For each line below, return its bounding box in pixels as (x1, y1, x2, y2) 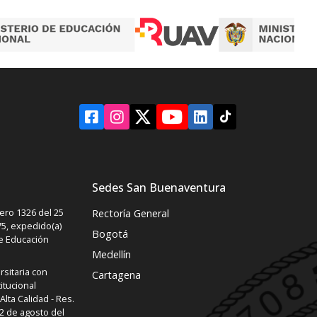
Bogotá (92, 226, 128, 241)
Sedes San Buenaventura (92, 179, 226, 195)
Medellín (92, 247, 131, 261)
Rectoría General (92, 206, 169, 220)
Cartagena (92, 267, 141, 282)
